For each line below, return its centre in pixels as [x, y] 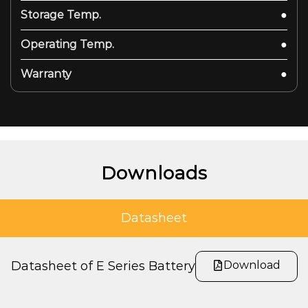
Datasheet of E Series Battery [103, 266]
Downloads [154, 173]
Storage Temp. [61, 14]
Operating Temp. [67, 44]
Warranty [46, 74]
